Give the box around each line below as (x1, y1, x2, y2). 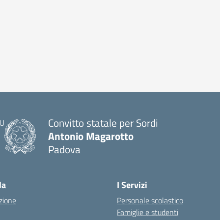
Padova (48, 141, 81, 157)
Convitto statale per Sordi (48, 115, 158, 131)
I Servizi (117, 178, 147, 192)
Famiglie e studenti (117, 206, 178, 218)
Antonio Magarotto (48, 128, 134, 144)
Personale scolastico (117, 194, 183, 206)
